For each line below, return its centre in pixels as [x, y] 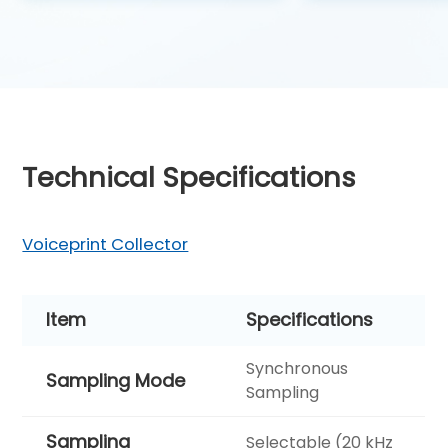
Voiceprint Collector [105, 243]
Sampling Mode [116, 380]
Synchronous [297, 368]
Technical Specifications [189, 177]
